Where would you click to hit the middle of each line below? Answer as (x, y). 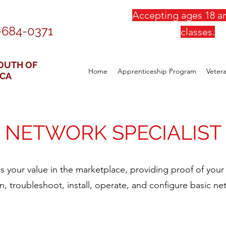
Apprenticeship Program (157, 71)
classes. (197, 32)
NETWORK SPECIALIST (113, 133)
